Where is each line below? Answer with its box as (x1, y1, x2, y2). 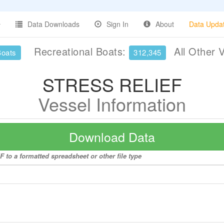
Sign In (106, 19, 128, 29)
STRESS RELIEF (42, 71, 182, 97)
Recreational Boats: (30, 44, 129, 58)
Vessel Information (38, 91, 186, 116)
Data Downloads (27, 19, 79, 29)
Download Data (69, 127, 155, 145)
